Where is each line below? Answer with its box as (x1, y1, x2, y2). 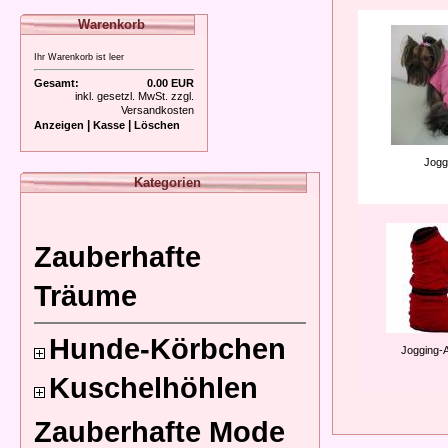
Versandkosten (121, 104, 194, 116)
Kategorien (134, 175, 201, 190)
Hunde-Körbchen (49, 333, 286, 365)
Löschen (134, 119, 180, 131)
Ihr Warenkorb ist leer (34, 52, 124, 62)
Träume (34, 280, 137, 312)
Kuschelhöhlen (49, 372, 258, 404)
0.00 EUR (147, 77, 194, 89)
